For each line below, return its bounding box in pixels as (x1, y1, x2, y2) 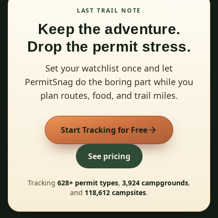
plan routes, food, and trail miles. (40, 90, 178, 101)
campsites (110, 188, 146, 197)
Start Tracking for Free (61, 125, 147, 135)
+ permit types (69, 178, 118, 187)
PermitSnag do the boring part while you (25, 76, 193, 88)
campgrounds (140, 178, 188, 187)
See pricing (88, 151, 130, 162)
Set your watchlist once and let (45, 62, 173, 74)
